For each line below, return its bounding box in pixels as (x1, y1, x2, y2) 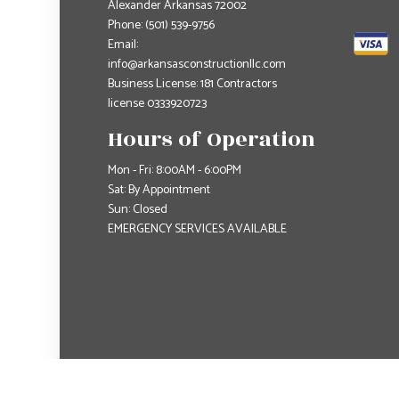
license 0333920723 (107, 94, 207, 115)
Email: (107, 35, 138, 56)
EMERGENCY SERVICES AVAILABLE (107, 219, 287, 240)
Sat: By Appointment (107, 180, 210, 201)
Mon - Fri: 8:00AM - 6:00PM (107, 160, 241, 182)
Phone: (107, 15, 145, 37)
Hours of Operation (107, 123, 315, 157)
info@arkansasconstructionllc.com (107, 54, 286, 76)
